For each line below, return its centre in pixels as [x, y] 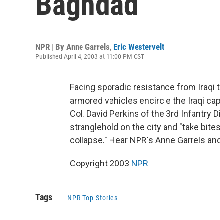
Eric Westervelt [139, 47]
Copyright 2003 [100, 163]
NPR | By [51, 47]
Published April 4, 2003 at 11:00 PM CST [90, 56]
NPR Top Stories [93, 198]
